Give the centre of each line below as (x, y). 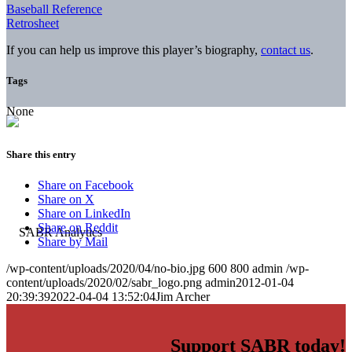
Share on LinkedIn (84, 214)
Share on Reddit (78, 228)
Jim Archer (183, 297)
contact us (286, 49)
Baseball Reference (54, 9)
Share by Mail (73, 242)
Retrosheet (33, 23)
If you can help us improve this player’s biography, (134, 49)
